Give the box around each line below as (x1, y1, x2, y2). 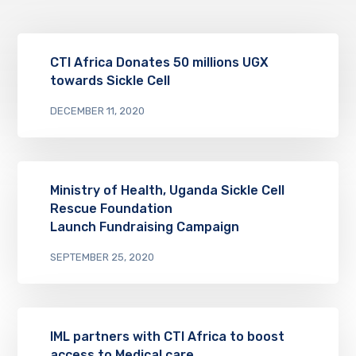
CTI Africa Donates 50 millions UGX (49, 55, 269, 71)
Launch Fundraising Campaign (49, 219, 239, 235)
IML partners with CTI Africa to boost (49, 329, 284, 345)
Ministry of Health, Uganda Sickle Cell (49, 183, 284, 199)
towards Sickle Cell (49, 73, 170, 89)
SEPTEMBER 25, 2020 (49, 251, 154, 264)
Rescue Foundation (49, 201, 172, 217)
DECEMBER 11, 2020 (49, 105, 145, 118)
